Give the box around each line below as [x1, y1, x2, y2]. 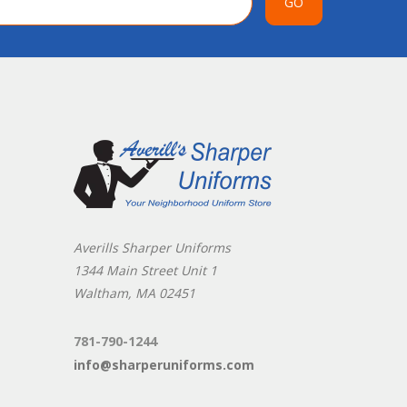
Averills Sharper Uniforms [74, 238, 232, 256]
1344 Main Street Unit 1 [74, 261, 218, 279]
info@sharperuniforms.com [74, 355, 255, 373]
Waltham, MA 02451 [74, 283, 196, 302]
